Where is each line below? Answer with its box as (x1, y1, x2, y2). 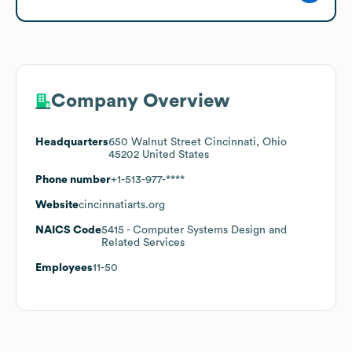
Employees (35, 262, 93, 273)
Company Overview (51, 91, 229, 111)
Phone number (35, 174, 111, 185)
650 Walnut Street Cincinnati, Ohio (108, 136, 287, 148)
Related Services (101, 236, 185, 248)
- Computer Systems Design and (124, 224, 287, 236)
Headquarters (35, 136, 108, 148)
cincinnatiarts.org (79, 199, 165, 211)
